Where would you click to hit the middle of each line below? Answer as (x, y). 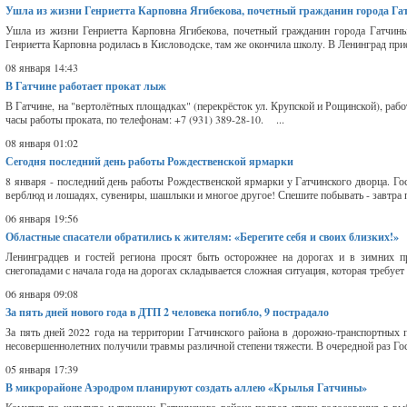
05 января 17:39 (42, 369)
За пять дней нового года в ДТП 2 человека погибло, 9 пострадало (168, 312)
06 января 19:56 (42, 218)
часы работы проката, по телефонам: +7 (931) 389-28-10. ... (145, 119)
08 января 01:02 (42, 143)
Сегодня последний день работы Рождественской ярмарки (150, 161)
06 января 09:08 (42, 293)
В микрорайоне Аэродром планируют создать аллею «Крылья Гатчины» (187, 387)
